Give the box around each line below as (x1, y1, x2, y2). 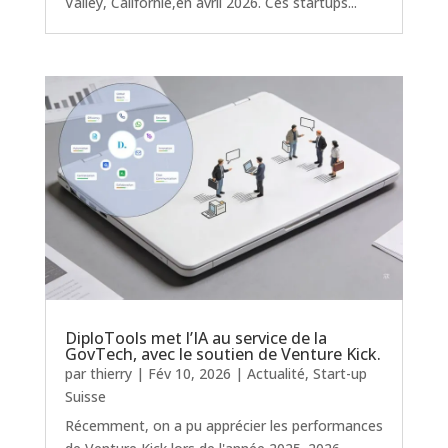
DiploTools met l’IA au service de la (64, 326, 327, 349)
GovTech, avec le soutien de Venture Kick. (64, 342, 381, 365)
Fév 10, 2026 (147, 363, 231, 383)
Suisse (64, 386, 106, 406)
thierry (89, 363, 132, 383)
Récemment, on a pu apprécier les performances (64, 415, 383, 435)
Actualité (246, 363, 305, 383)
